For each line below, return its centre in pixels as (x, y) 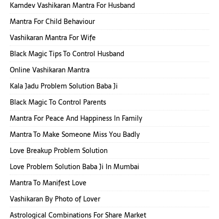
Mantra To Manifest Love (48, 183)
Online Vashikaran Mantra (50, 70)
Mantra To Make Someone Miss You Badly (75, 134)
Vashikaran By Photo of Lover (55, 199)
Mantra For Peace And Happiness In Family (76, 118)
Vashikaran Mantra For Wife (53, 38)
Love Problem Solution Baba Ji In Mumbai (75, 167)
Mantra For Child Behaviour (52, 22)
